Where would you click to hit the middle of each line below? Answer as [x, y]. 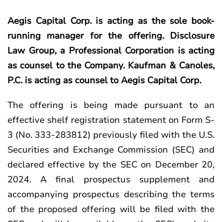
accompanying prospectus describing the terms [111, 194]
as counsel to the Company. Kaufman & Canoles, [111, 65]
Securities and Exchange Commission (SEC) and [111, 150]
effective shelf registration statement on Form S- [111, 120]
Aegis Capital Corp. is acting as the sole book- [111, 21]
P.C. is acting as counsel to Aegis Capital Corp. [104, 80]
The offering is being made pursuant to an [111, 105]
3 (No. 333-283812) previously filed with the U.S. [111, 135]
